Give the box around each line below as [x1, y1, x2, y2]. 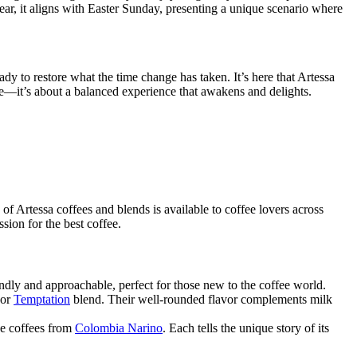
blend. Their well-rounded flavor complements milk [70, 292, 332, 307]
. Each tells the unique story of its [163, 321, 329, 335]
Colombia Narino [75, 321, 163, 335]
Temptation [14, 292, 70, 307]
